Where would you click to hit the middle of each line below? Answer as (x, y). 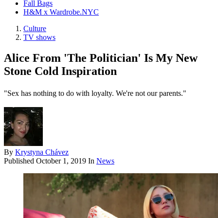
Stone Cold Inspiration (60, 71)
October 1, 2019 (61, 161)
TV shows (39, 37)
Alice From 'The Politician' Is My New (101, 58)
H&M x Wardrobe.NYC (61, 12)
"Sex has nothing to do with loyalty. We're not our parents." (95, 93)
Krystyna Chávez (42, 152)
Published (20, 161)
